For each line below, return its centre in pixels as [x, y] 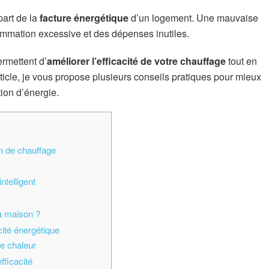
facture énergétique [84, 18]
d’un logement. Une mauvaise [193, 18]
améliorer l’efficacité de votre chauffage [136, 61]
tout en [241, 61]
